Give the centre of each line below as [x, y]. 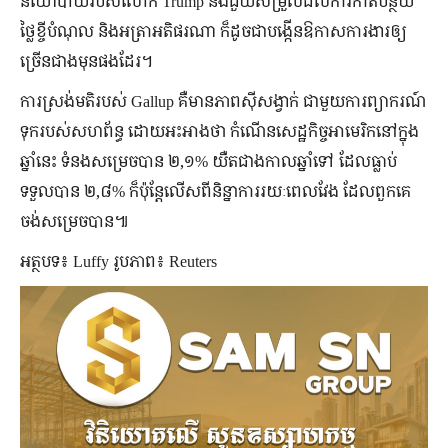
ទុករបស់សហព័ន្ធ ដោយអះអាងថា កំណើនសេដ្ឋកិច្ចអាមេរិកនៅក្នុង [219, 131]
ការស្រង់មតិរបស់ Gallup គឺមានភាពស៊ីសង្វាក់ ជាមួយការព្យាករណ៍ [223, 101]
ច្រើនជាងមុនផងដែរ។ [86, 61]
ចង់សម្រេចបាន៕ [74, 221]
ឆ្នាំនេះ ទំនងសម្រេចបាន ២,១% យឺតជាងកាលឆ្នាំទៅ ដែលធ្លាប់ [208, 161]
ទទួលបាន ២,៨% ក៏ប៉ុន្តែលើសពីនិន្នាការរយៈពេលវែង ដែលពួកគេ [215, 191]
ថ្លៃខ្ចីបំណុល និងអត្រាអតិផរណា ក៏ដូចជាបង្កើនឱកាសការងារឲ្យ [213, 31]
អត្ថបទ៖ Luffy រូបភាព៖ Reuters [118, 261]
